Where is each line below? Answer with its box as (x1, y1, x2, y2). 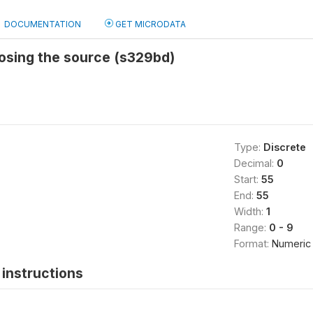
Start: (233, 173, 261, 185)
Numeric (271, 238, 311, 249)
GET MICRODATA (113, 19, 186, 29)
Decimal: (233, 157, 277, 169)
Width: (233, 205, 266, 217)
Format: (233, 238, 272, 249)
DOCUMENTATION (4, 19, 81, 29)
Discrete (263, 141, 306, 153)
